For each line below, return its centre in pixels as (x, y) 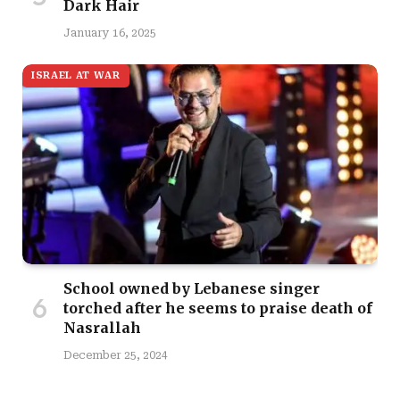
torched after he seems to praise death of (218, 308)
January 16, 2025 (110, 33)
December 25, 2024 (116, 356)
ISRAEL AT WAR (76, 76)
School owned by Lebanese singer (192, 289)
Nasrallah (102, 328)
